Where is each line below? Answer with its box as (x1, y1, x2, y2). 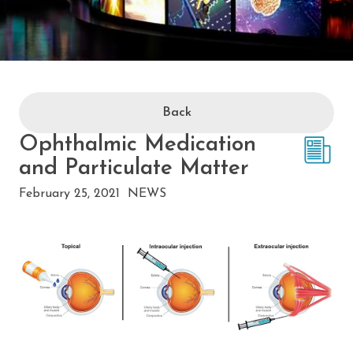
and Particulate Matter (19, 158, 249, 180)
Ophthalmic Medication (19, 134, 256, 157)
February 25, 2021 (19, 188, 120, 201)
